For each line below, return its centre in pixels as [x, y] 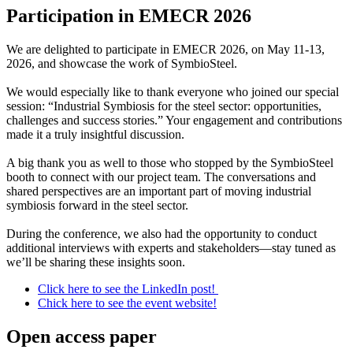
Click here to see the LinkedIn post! [128, 288]
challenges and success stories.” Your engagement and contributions [174, 120]
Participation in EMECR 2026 [129, 15]
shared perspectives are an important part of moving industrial [159, 191]
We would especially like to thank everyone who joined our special [173, 91]
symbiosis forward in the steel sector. [97, 205]
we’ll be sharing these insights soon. [96, 262]
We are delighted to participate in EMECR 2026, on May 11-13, [165, 49]
